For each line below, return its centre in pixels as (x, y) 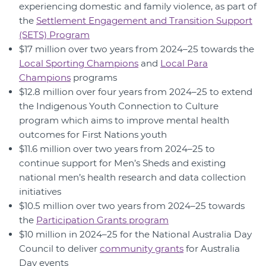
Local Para (184, 64)
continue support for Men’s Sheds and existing (122, 163)
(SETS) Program (54, 35)
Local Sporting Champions (79, 64)
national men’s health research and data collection (132, 178)
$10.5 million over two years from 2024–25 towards (132, 206)
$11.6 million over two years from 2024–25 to (117, 149)
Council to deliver (59, 249)
